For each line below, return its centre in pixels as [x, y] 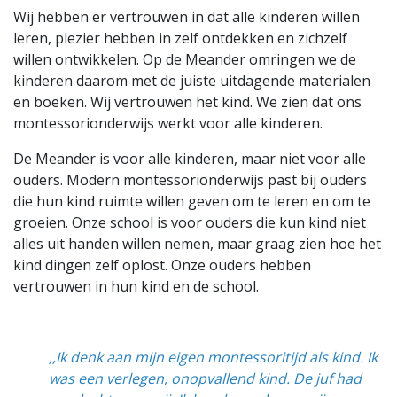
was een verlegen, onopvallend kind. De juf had [205, 378]
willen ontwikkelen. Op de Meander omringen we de [185, 59]
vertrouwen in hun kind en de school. [136, 286]
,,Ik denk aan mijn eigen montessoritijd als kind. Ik [213, 357]
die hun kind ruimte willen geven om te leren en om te [192, 201]
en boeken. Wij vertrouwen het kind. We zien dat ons [187, 102]
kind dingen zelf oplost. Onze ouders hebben [162, 265]
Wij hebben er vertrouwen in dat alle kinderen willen [187, 17]
